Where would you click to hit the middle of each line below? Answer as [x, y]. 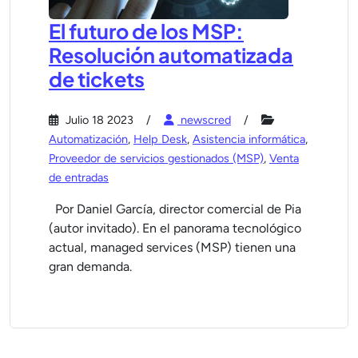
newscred [204, 120]
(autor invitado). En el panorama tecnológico [175, 228]
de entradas [79, 177]
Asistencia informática [249, 139]
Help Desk [160, 139]
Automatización [88, 139]
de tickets [97, 79]
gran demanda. [90, 267]
